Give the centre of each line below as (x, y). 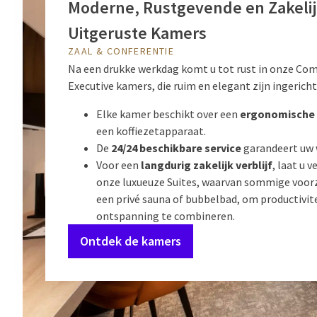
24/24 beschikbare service (176, 148)
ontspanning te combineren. (166, 216)
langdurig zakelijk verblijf (207, 165)
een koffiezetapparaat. (151, 131)
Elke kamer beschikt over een (168, 114)
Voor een (119, 165)
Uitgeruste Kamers (137, 33)
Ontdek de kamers (131, 241)
